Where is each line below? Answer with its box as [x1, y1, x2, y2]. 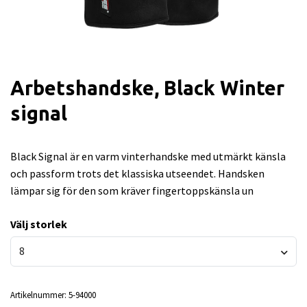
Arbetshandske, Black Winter [10, 77, 284, 99]
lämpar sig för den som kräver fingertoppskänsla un [10, 184, 254, 197]
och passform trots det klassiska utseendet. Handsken [10, 167, 265, 180]
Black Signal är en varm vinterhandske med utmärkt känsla [10, 149, 286, 163]
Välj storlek [10, 217, 67, 231]
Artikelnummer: [10, 288, 66, 300]
